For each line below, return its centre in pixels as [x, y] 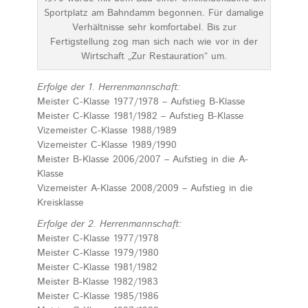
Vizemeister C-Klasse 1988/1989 [107, 130]
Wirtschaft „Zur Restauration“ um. [154, 56]
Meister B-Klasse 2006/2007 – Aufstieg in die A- [143, 159]
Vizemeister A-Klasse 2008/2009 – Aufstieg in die [145, 188]
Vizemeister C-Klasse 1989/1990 [107, 145]
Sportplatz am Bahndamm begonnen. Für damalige [154, 13]
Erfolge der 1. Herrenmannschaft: [109, 87]
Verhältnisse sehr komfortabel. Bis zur [154, 27]
